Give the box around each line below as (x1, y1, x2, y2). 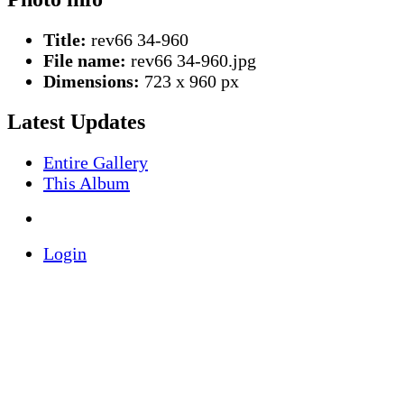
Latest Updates (7, 110, 145, 134)
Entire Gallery (43, 152, 148, 173)
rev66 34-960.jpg (126, 50, 256, 71)
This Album (43, 173, 130, 194)
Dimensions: (43, 71, 140, 92)
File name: (43, 50, 126, 71)
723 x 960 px (140, 71, 239, 92)
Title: (43, 30, 87, 50)
